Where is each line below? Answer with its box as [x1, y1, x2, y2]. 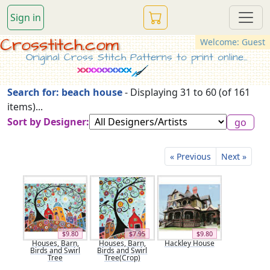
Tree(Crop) [104, 252, 140, 263]
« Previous [170, 151, 211, 163]
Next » [221, 151, 246, 163]
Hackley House [164, 237, 215, 248]
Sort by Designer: [7, 115, 89, 128]
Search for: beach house [7, 85, 122, 99]
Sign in [10, 11, 41, 24]
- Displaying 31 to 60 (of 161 [122, 85, 250, 99]
